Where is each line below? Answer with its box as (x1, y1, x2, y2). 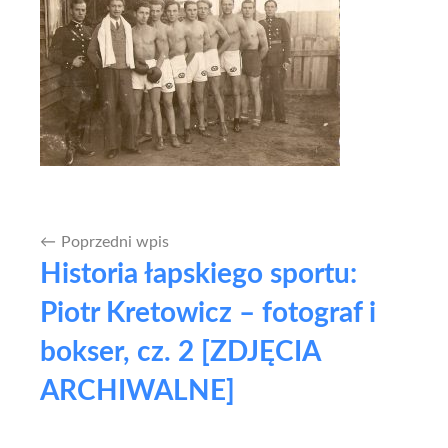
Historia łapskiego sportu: (40, 259, 357, 288)
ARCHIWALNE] (40, 376, 235, 405)
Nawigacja (16, 236, 137, 263)
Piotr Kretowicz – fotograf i (40, 298, 376, 327)
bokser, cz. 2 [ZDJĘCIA (40, 337, 320, 366)
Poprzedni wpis (61, 233, 169, 250)
